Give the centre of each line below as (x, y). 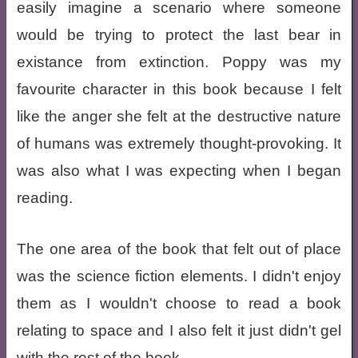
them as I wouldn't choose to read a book (179, 303)
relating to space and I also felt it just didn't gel (179, 330)
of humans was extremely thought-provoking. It (179, 143)
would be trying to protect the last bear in (179, 34)
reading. (44, 197)
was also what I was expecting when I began (179, 170)
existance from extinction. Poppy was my (179, 62)
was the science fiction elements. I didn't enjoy (179, 276)
